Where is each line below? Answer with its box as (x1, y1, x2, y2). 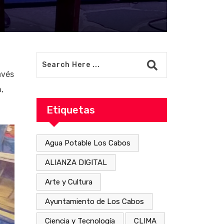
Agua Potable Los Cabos (45, 138, 130, 147)
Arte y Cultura (45, 177, 92, 186)
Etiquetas (46, 103, 95, 116)
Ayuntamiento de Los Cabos (45, 196, 144, 206)
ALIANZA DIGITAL (45, 157, 107, 167)
